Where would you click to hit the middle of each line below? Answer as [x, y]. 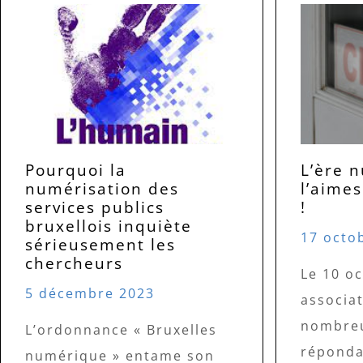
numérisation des [102, 189]
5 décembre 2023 [90, 294]
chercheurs [74, 263]
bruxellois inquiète [109, 226]
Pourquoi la [76, 170]
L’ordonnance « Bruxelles [121, 330]
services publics [95, 207]
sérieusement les [100, 245]
